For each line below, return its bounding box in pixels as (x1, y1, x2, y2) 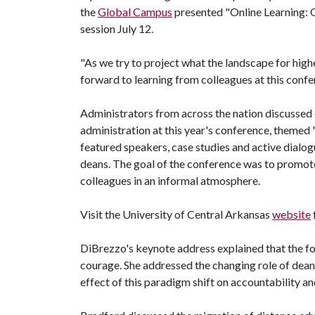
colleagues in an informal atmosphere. (80, 174, 260, 187)
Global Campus (98, 5, 172, 18)
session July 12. (80, 22, 153, 35)
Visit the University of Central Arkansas (80, 207, 272, 221)
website (272, 207, 311, 221)
